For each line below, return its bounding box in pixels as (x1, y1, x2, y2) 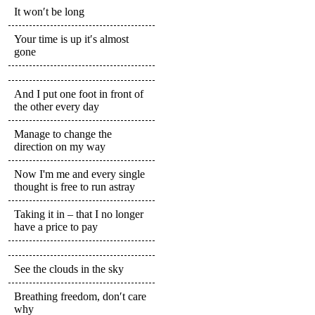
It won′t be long (14, 5, 84, 18)
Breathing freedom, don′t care (14, 290, 146, 302)
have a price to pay (14, 220, 98, 233)
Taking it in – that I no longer (14, 207, 143, 220)
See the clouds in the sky (14, 262, 124, 275)
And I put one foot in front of (14, 87, 143, 100)
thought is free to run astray (14, 180, 135, 193)
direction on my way (14, 140, 105, 153)
